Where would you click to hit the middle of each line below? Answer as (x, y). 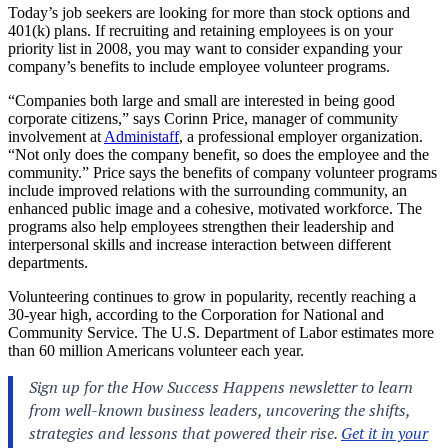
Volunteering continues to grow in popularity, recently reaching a (212, 296)
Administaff (141, 136)
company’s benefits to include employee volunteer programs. (199, 66)
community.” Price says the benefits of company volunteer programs (222, 172)
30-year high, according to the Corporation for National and (196, 314)
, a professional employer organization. (301, 136)
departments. (48, 262)
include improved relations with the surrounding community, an (207, 190)
